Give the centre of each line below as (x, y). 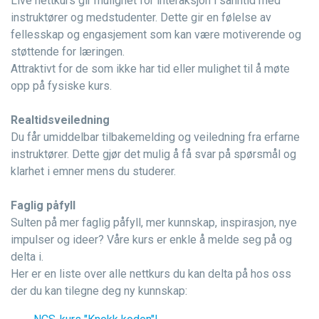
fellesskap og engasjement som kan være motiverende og (156, 35)
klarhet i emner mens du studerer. (93, 171)
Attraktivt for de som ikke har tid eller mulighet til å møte (150, 69)
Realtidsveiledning (60, 120)
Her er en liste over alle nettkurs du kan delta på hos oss (151, 274)
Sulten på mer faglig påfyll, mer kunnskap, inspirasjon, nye (154, 223)
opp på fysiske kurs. (61, 86)
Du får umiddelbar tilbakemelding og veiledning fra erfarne (155, 137)
